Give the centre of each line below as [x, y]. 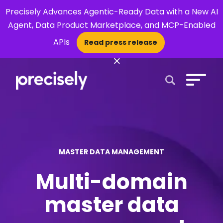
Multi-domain [111, 182]
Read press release [121, 42]
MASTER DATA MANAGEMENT [111, 152]
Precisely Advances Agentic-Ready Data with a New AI [111, 12]
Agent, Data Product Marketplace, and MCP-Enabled [111, 25]
